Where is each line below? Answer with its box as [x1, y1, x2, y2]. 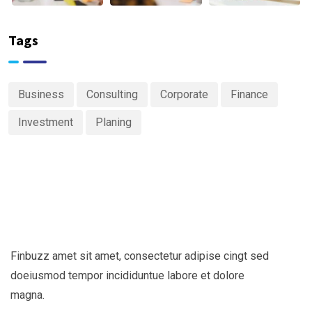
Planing [95, 115, 132, 129]
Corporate [160, 87, 208, 101]
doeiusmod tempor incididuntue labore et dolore [10, 268, 244, 282]
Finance [231, 87, 268, 101]
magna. [10, 288, 45, 302]
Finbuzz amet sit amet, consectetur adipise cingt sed [10, 249, 269, 263]
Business [18, 87, 64, 101]
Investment [18, 115, 73, 129]
